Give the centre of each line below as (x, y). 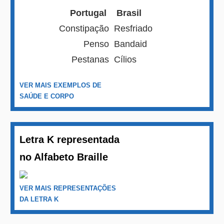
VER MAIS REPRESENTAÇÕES (68, 188)
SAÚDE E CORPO (47, 96)
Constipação (84, 28)
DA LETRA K (39, 199)
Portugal (90, 13)
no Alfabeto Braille (64, 157)
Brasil (128, 13)
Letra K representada (70, 139)
